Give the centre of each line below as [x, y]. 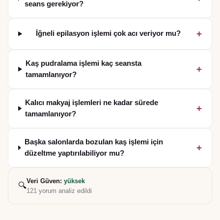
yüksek [74, 181]
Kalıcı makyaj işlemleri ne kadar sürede [92, 102]
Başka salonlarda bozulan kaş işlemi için [94, 142]
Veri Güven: [45, 181]
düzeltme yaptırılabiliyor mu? [74, 153]
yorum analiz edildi [64, 191]
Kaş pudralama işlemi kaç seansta [84, 63]
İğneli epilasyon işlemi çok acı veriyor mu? [108, 34]
